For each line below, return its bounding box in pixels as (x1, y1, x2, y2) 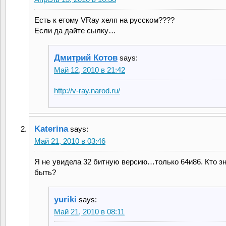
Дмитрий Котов (54, 52, 118, 63)
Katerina (34, 124, 68, 134)
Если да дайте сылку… (34, 26, 116, 35)
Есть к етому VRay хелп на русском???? (34, 15, 175, 24)
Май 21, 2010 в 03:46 (34, 136, 105, 145)
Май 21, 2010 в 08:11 (54, 207, 125, 216)
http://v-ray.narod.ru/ (54, 86, 120, 95)
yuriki (54, 194, 77, 204)
